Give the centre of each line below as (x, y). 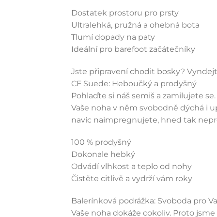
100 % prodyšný (101, 142)
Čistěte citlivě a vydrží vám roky (132, 178)
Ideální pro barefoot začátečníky (133, 49)
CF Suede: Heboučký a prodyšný (134, 84)
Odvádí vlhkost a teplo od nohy (132, 166)
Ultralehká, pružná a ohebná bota (135, 25)
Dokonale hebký (103, 154)
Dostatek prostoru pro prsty (125, 13)
